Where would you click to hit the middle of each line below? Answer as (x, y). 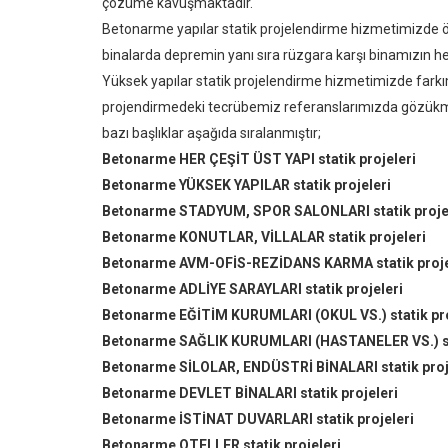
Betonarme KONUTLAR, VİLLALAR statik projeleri (264, 237)
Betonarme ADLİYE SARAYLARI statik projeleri (252, 289)
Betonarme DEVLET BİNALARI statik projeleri (250, 393)
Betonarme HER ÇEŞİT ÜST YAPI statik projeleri (259, 159)
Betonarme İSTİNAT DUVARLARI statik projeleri (258, 419)
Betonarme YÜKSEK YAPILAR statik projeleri (246, 185)
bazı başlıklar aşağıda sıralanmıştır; (211, 133)
